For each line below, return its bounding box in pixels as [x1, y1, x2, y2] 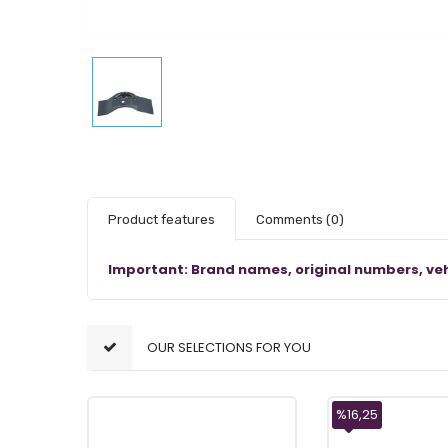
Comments [256, 212, 326, 227]
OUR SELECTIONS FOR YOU [147, 338, 311, 357]
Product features [108, 212, 215, 227]
